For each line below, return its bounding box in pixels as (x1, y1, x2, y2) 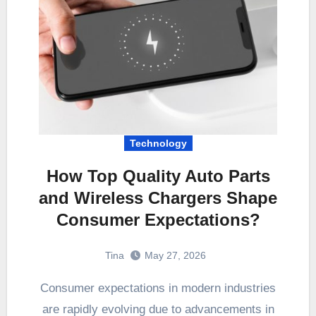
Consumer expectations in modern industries (40, 281, 49, 295)
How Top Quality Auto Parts (46, 166, 270, 186)
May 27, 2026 (144, 249, 206, 261)
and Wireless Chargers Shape (39, 188, 277, 207)
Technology (129, 137, 187, 149)
